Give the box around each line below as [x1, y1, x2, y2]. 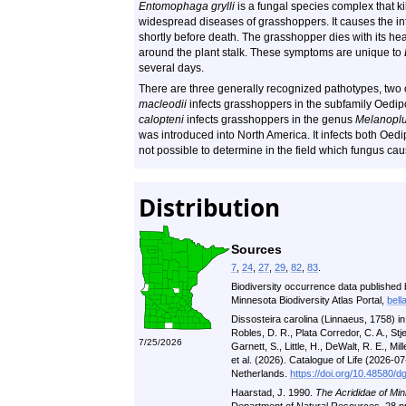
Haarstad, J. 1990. [231, 387, 315, 398]
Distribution [139, 191, 280, 224]
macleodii [139, 98, 187, 111]
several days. [139, 62, 204, 74]
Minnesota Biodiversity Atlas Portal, [231, 295, 387, 305]
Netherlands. [231, 368, 290, 379]
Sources [231, 242, 282, 256]
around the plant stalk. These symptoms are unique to [139, 46, 404, 59]
